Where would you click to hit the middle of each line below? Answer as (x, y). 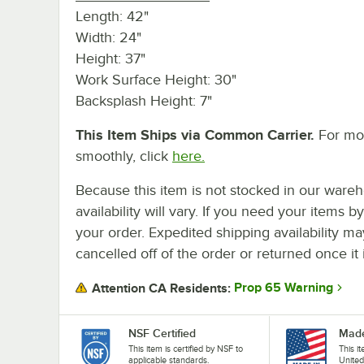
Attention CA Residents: (161, 288)
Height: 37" (110, 58)
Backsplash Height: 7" (144, 100)
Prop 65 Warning (284, 288)
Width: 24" (108, 37)
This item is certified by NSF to (186, 348)
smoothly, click (122, 156)
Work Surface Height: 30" (156, 79)
